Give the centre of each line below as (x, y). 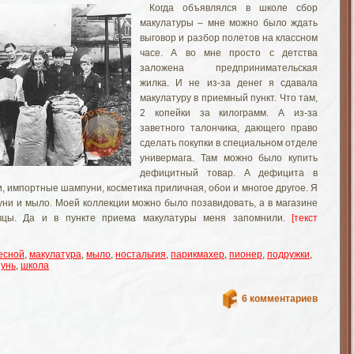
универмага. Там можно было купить (229, 158)
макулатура (55, 254)
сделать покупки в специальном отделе (229, 143)
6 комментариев (280, 299)
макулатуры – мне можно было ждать (229, 23)
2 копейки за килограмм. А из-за (229, 113)
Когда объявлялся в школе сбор (233, 8)
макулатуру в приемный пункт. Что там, (229, 98)
